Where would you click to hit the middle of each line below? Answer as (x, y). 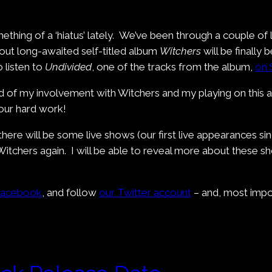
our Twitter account (145, 193)
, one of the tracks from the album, (173, 67)
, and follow (70, 193)
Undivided (68, 67)
